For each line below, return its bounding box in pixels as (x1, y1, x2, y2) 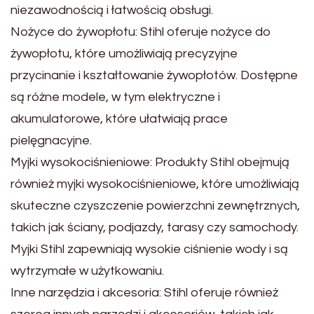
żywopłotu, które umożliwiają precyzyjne (11, 47, 238, 60)
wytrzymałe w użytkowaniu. (11, 264, 164, 278)
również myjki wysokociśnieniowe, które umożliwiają (11, 177, 299, 191)
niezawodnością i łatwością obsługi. (11, 4, 213, 17)
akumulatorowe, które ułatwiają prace (11, 112, 228, 125)
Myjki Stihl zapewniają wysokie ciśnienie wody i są (11, 243, 288, 256)
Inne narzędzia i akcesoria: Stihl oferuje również (11, 286, 278, 299)
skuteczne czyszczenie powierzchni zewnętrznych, (11, 199, 300, 212)
